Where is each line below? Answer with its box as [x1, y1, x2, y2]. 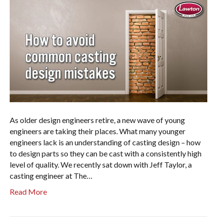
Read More [10, 186, 47, 196]
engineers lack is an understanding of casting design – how [10, 137, 201, 147]
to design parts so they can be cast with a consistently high [10, 148, 201, 158]
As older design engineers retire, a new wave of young [10, 115, 185, 124]
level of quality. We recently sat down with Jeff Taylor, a [10, 159, 192, 169]
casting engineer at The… [10, 170, 93, 180]
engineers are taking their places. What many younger [10, 126, 186, 136]
